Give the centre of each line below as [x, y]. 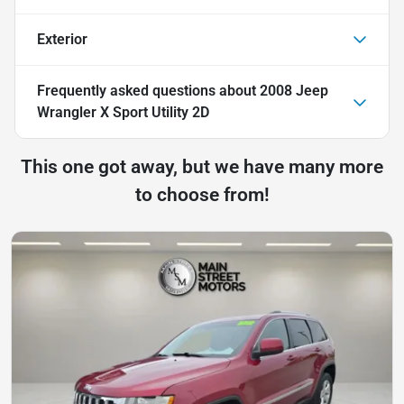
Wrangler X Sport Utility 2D [123, 112]
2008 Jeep [294, 90]
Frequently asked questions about [148, 90]
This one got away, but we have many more [202, 166]
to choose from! [202, 194]
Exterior [62, 39]
